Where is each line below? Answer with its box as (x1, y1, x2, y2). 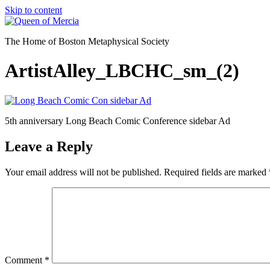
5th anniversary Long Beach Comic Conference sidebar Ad (5, 115, 230, 126)
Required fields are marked (164, 166, 269, 177)
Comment (5, 254, 45, 265)
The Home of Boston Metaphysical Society (5, 36, 169, 46)
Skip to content (5, 5, 62, 15)
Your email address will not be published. (5, 166, 162, 177)
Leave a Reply (5, 138, 93, 154)
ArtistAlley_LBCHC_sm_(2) (5, 60, 239, 82)
